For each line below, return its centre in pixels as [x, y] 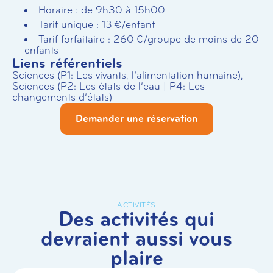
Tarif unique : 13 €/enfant [97, 25]
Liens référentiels [67, 63]
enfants [41, 50]
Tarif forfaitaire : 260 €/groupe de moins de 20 [149, 39]
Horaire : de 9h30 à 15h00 [102, 10]
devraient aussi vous [136, 239]
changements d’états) [62, 97]
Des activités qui [136, 219]
